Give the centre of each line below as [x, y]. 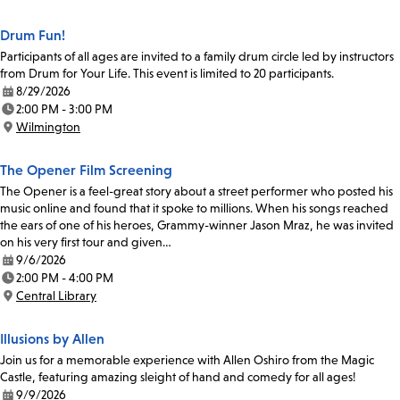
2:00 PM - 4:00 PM [65, 278]
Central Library [56, 296]
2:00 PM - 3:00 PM [64, 109]
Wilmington [48, 127]
